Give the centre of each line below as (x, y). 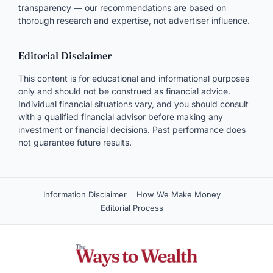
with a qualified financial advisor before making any (121, 116)
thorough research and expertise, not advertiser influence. (134, 20)
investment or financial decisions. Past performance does (132, 129)
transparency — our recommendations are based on (122, 8)
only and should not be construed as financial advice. (124, 91)
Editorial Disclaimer (65, 55)
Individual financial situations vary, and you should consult (133, 104)
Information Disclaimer (85, 194)
